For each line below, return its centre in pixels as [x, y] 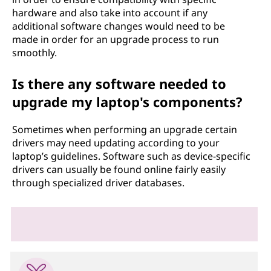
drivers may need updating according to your [116, 142]
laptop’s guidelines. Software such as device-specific [131, 156]
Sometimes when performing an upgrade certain [125, 129]
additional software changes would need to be [119, 26]
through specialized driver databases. [98, 182]
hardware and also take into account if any [110, 12]
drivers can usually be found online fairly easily [119, 169]
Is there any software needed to [119, 83]
